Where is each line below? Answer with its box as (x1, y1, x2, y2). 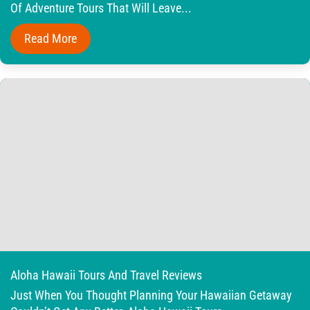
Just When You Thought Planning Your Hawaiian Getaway (10, 288, 292, 302)
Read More (24, 30, 77, 46)
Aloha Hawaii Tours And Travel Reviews (10, 267, 202, 282)
